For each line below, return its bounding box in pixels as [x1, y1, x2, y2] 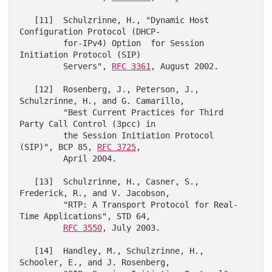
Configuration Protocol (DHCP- [19, 26, 161, 36]
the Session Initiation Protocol [19, 130, 64, 140]
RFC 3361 [112, 61, 151, 71]
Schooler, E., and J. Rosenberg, [19, 257, 171, 267]
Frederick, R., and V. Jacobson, [19, 188, 171, 198]
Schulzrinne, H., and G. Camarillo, [19, 95, 185, 106]
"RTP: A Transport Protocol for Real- [19, 199, 64, 209]
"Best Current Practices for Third [19, 107, 64, 117]
